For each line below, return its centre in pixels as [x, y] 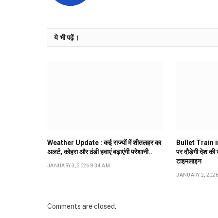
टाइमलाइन [189, 161]
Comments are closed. [82, 206]
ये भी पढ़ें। [66, 38]
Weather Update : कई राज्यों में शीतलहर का [104, 142]
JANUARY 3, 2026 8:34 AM [79, 165]
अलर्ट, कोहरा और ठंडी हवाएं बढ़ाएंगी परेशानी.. [100, 152]
